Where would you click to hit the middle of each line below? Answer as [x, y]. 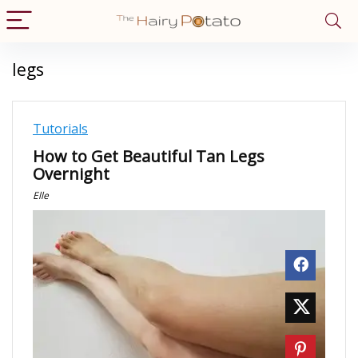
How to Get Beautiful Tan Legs [149, 156]
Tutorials [60, 129]
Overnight [71, 174]
